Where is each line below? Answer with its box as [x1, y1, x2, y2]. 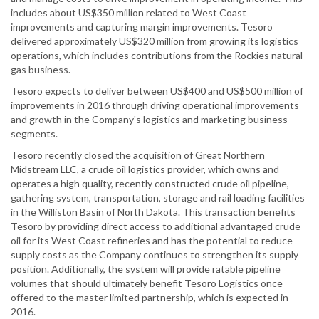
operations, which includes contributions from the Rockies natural [11, 49, 303, 62]
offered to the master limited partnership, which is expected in [11, 291, 288, 304]
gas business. [11, 63, 70, 76]
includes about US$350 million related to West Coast [11, 6, 246, 19]
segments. [11, 127, 58, 140]
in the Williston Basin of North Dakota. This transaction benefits [11, 206, 296, 219]
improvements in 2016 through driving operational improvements [11, 99, 299, 112]
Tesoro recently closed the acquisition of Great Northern [11, 149, 265, 162]
